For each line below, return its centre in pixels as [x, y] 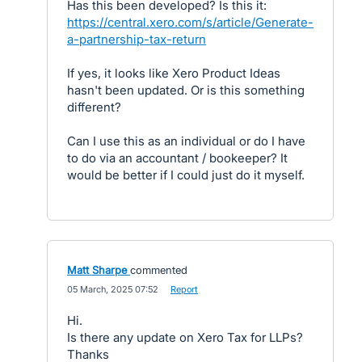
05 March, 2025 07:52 [113, 289]
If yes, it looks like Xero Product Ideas [174, 73]
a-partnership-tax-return [137, 39]
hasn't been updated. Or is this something [186, 90]
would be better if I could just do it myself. [186, 175]
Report [184, 289]
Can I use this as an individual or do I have [186, 141]
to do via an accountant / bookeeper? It [177, 158]
